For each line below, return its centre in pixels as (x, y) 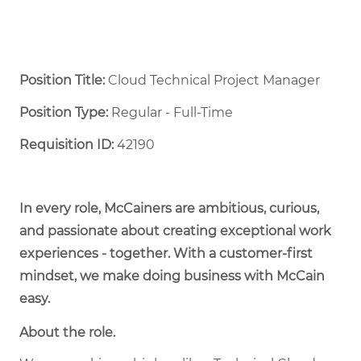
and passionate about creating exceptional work (175, 231)
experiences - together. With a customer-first (166, 254)
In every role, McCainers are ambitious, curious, (169, 209)
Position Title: (64, 81)
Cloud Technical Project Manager (216, 81)
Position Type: (64, 113)
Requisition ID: (66, 145)
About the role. (67, 333)
